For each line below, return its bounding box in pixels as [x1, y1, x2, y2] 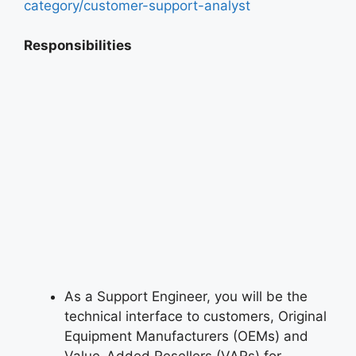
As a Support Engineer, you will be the [64, 288, 308, 304]
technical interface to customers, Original [64, 308, 327, 324]
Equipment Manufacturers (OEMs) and [64, 327, 308, 344]
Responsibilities [24, 37, 132, 54]
